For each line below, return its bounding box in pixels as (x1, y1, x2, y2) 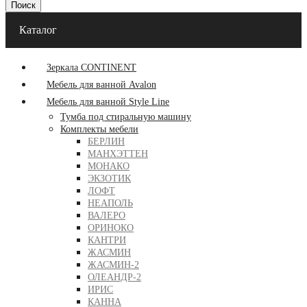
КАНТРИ (88, 235, 126, 245)
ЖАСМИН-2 (88, 260, 139, 270)
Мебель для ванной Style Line (47, 97, 169, 107)
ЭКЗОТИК (88, 173, 131, 184)
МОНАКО (88, 161, 130, 171)
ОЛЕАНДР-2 (88, 272, 141, 282)
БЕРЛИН (88, 136, 125, 147)
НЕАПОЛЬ (88, 198, 133, 208)
